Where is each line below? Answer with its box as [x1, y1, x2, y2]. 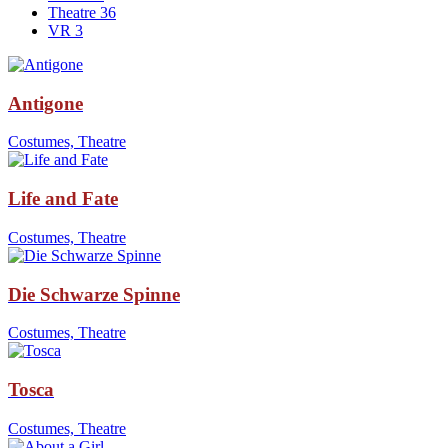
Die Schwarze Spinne [8, 283, 180, 305]
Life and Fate [8, 188, 118, 210]
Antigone [8, 92, 83, 114]
